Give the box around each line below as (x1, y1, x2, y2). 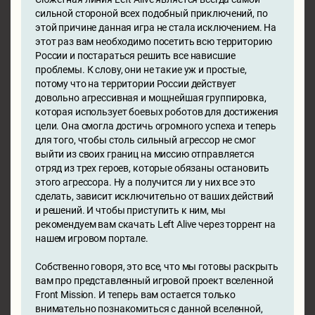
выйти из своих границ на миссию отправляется (35, 148, 255, 160)
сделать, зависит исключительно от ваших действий (35, 190, 274, 202)
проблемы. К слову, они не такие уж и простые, (35, 63, 247, 75)
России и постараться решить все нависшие (35, 49, 236, 61)
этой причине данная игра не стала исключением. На (35, 21, 277, 33)
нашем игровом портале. (35, 232, 148, 244)
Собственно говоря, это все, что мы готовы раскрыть (35, 260, 278, 272)
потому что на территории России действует (35, 77, 237, 89)
